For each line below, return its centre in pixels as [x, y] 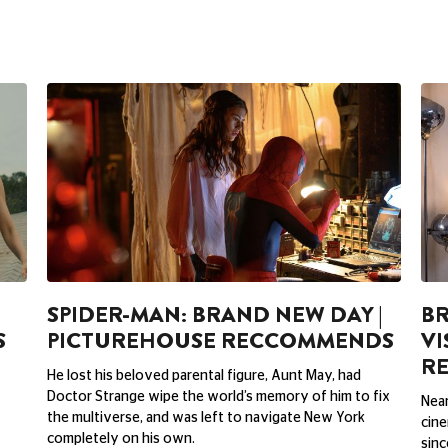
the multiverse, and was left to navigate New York [206, 417]
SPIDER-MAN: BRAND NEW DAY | [215, 314]
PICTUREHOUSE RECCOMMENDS [221, 340]
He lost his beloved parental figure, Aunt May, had [204, 375]
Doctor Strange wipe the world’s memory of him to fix [219, 396]
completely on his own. [121, 438]
